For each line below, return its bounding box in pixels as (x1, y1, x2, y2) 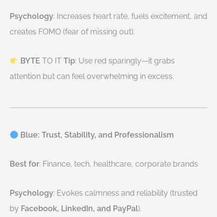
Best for (10, 159, 39, 169)
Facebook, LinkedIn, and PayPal (21, 204, 138, 213)
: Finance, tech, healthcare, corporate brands (39, 159, 198, 169)
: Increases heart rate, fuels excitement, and (53, 12, 207, 21)
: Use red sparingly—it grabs (75, 56, 175, 65)
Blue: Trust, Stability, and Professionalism (18, 130, 174, 139)
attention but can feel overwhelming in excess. (10, 72, 174, 81)
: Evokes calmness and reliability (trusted (53, 188, 198, 198)
